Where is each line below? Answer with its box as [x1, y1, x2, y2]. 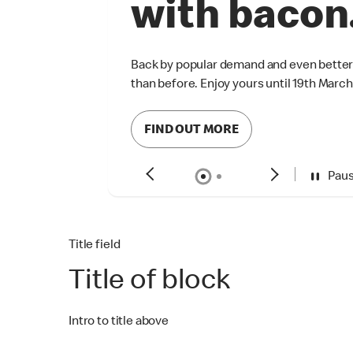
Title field [69, 240, 121, 252]
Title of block [69, 269, 230, 297]
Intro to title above [69, 316, 169, 329]
